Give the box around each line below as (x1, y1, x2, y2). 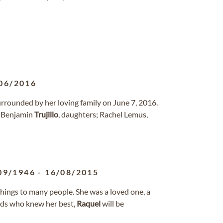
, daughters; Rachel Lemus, (58, 110, 148, 119)
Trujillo (34, 110, 58, 119)
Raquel (77, 199, 101, 208)
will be (101, 199, 124, 208)
